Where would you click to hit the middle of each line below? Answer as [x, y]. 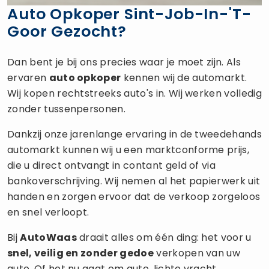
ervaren [28, 77]
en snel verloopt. [48, 212]
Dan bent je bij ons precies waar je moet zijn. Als [124, 62]
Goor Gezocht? [67, 31]
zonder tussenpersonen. [67, 109]
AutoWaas [48, 237]
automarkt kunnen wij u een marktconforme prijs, [128, 150]
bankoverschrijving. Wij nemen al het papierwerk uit [134, 181]
